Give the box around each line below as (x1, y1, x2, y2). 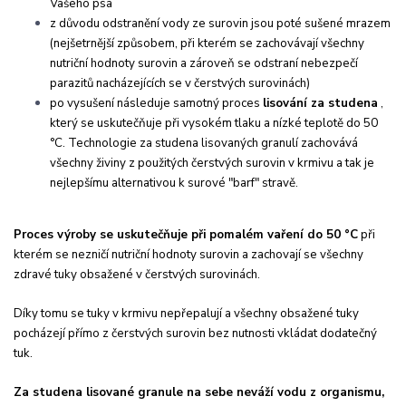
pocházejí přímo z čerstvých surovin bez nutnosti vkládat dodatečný (14, 325, 377, 343)
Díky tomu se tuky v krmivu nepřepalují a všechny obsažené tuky (14, 305, 359, 323)
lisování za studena (263, 95, 378, 112)
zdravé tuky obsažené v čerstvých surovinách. (14, 266, 260, 284)
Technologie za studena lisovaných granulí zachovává (68, 135, 358, 152)
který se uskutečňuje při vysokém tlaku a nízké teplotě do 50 (50, 115, 378, 132)
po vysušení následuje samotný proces (50, 95, 263, 112)
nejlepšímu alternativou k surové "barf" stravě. (50, 175, 298, 192)
